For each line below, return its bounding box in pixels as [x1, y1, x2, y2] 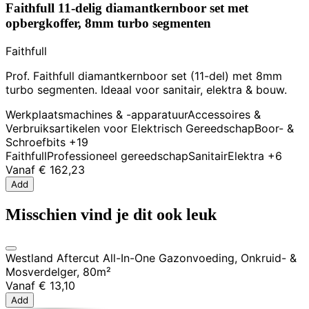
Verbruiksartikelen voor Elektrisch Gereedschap [6, 121, 255, 135]
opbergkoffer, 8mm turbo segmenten [6, 15, 211, 30]
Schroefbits [6, 134, 66, 149]
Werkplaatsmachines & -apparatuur [6, 107, 188, 121]
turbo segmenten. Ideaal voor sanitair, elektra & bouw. [6, 82, 287, 97]
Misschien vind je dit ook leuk [6, 205, 217, 223]
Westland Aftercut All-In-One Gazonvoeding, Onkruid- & [6, 251, 297, 266]
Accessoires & [188, 107, 261, 121]
